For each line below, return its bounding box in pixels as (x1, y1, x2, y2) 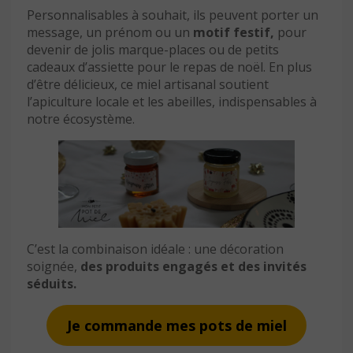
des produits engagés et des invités (80, 257, 307, 275)
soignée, (27, 257, 80, 275)
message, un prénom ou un (27, 24, 193, 42)
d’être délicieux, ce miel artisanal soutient (27, 76, 269, 94)
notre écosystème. (27, 110, 135, 128)
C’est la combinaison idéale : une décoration (27, 240, 284, 258)
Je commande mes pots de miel (66, 315, 287, 335)
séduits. (27, 274, 76, 292)
